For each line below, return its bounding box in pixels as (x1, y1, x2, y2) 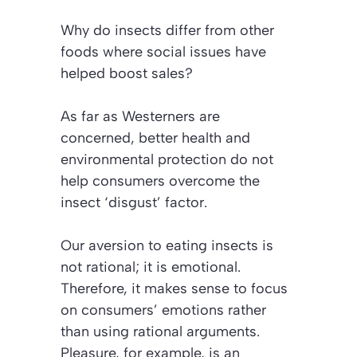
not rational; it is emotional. (61, 258, 241, 277)
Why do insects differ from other (61, 22, 274, 40)
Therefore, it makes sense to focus (61, 280, 288, 298)
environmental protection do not (61, 151, 273, 169)
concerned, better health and (61, 129, 250, 147)
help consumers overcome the (61, 172, 260, 190)
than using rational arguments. (61, 323, 260, 341)
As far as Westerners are (61, 108, 220, 126)
